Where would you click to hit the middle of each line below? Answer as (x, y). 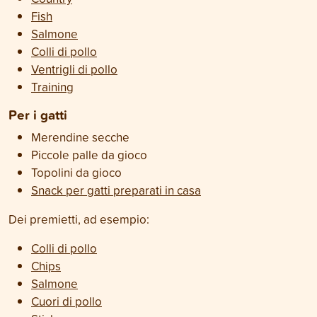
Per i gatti (38, 115)
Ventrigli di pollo (74, 69)
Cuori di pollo (67, 301)
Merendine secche (80, 137)
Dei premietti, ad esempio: (79, 219)
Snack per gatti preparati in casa (116, 190)
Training (52, 87)
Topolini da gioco (76, 172)
